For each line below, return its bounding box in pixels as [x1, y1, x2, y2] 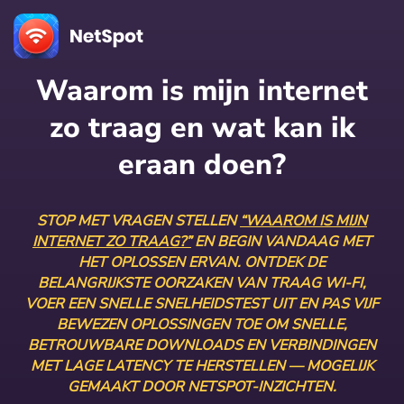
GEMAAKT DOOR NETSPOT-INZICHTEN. [68, 377, 336, 397]
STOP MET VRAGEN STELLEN [37, 211, 240, 231]
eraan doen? [118, 145, 286, 184]
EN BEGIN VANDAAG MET [191, 232, 372, 252]
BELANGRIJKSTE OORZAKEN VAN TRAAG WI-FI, [38, 273, 366, 293]
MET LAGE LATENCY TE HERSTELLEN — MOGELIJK [30, 356, 374, 376]
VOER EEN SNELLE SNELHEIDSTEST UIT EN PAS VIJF [25, 294, 379, 314]
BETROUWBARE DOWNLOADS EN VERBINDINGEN [28, 335, 376, 355]
